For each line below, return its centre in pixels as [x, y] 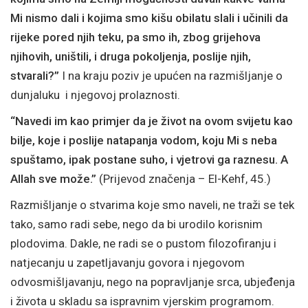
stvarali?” [36, 76]
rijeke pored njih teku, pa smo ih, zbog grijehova [135, 37]
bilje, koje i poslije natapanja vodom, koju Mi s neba [144, 140]
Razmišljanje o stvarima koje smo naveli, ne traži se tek [152, 205]
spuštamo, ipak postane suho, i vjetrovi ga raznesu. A [149, 159]
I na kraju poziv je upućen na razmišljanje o [172, 76]
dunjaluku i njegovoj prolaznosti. [95, 95]
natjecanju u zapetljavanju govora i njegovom [128, 263]
